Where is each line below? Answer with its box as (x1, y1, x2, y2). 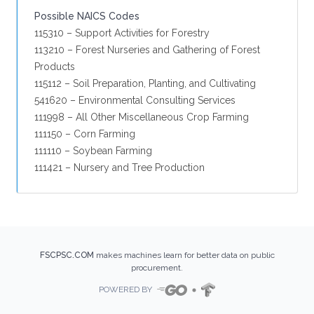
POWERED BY (99, 284, 153, 294)
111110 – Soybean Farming (34, 145, 152, 156)
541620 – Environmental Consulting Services (34, 95, 235, 106)
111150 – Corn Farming (34, 128, 135, 139)
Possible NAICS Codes (34, 11, 139, 22)
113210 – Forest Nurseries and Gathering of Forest (34, 44, 260, 55)
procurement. (131, 263, 183, 273)
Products (34, 61, 75, 72)
